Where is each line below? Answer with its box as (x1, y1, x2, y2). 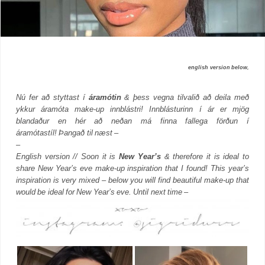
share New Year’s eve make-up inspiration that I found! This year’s (16, 163, 249, 173)
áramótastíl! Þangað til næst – (16, 128, 121, 137)
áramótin (88, 92, 121, 102)
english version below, (188, 64, 249, 71)
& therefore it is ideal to (160, 151, 250, 161)
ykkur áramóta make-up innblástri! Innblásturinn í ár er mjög (16, 104, 249, 114)
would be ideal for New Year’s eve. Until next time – (16, 187, 189, 196)
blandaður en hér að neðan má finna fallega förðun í (16, 116, 249, 125)
